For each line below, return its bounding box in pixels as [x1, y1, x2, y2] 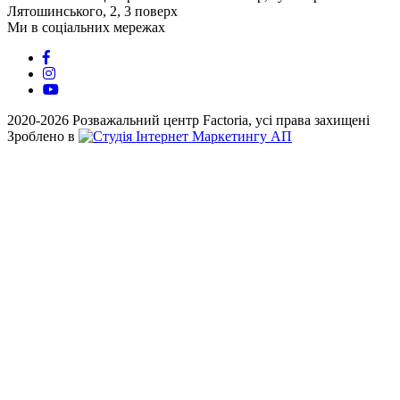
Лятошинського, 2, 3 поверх [7, 3, 178, 19]
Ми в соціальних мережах [7, 19, 165, 35]
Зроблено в [7, 128, 79, 144]
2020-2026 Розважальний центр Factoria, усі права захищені [7, 112, 370, 128]
